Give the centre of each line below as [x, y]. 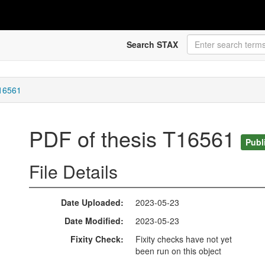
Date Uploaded [91, 203]
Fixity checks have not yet [184, 239]
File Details [73, 172]
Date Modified [93, 221]
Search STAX [152, 44]
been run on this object [178, 251]
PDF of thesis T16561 [135, 138]
